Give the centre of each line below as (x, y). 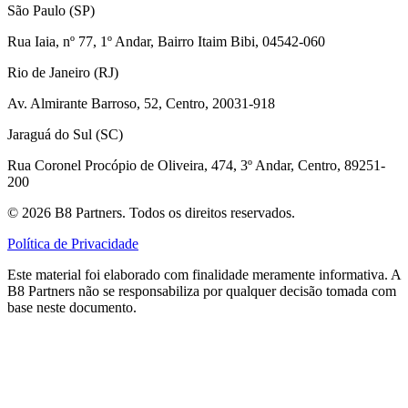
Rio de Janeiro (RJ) (63, 72)
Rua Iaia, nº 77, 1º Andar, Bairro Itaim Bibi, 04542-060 (166, 41)
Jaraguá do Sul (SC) (65, 134)
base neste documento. (72, 307)
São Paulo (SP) (51, 10)
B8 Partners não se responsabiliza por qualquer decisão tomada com (202, 291)
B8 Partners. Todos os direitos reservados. (173, 212)
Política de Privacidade (73, 243)
